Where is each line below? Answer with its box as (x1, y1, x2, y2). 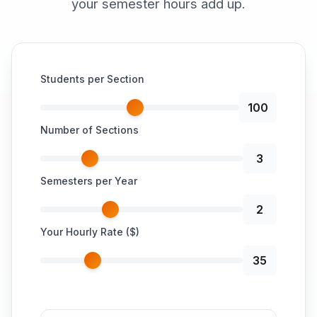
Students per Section (40, 73, 144, 86)
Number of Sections (40, 124, 139, 137)
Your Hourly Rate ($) (40, 226, 139, 238)
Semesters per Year (40, 175, 137, 188)
